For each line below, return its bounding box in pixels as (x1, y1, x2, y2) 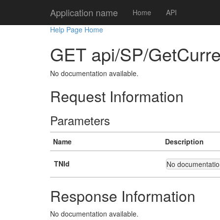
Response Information (50, 185, 195, 206)
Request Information (50, 85, 184, 107)
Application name (50, 6, 118, 19)
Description (165, 137, 204, 146)
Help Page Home (50, 25, 103, 34)
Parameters (50, 111, 110, 129)
